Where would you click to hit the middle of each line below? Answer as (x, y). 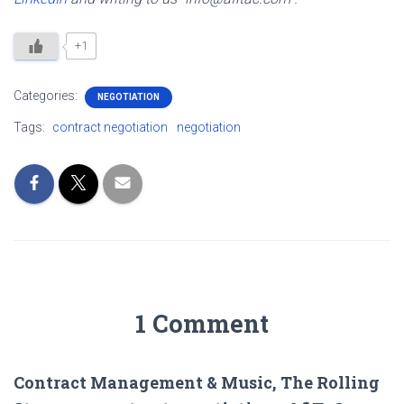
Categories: (47, 95)
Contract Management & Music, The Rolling (197, 382)
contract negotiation (110, 127)
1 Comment (202, 323)
